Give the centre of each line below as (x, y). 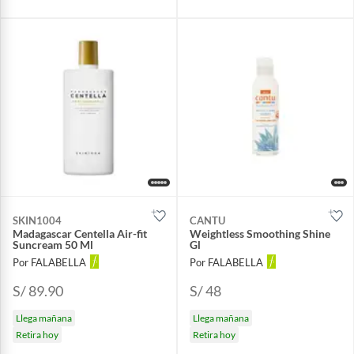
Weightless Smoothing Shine (260, 234)
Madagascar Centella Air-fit (80, 234)
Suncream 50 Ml (53, 245)
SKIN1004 (37, 221)
